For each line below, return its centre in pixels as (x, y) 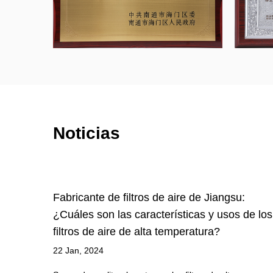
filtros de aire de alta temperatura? (136, 232)
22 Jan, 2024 (78, 251)
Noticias (87, 133)
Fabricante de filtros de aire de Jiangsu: (149, 198)
